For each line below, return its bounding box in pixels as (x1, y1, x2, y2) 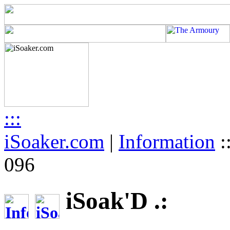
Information (119, 130, 215, 152)
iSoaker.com (4, 130, 104, 152)
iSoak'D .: (60, 187, 168, 215)
